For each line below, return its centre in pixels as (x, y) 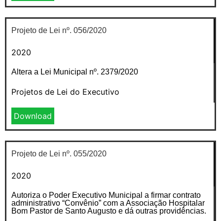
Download (33, 116)
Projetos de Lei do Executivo (65, 92)
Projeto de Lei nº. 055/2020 (59, 153)
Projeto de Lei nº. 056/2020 (59, 30)
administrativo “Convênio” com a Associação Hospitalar (108, 203)
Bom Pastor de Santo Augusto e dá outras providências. (109, 211)
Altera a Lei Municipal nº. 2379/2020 (75, 72)
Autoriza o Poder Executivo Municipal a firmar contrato (106, 195)
